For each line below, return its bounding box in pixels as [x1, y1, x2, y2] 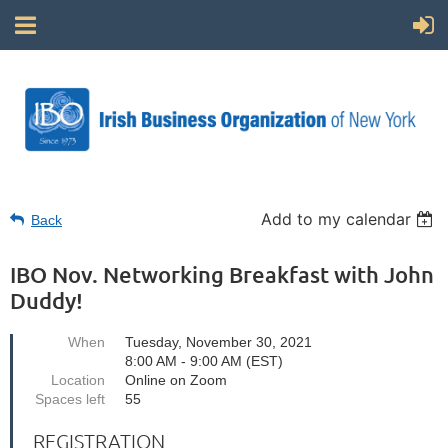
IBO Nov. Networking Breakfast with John [10, 260, 434, 288]
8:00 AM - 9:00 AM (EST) [125, 352, 283, 369]
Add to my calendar [261, 208, 412, 229]
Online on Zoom [125, 371, 227, 388]
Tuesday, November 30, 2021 [125, 333, 312, 350]
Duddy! [10, 286, 83, 314]
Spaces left [35, 390, 105, 407]
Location [51, 371, 105, 388]
